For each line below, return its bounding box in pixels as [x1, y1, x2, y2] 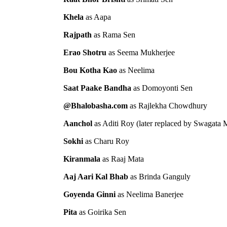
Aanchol [63, 119, 92, 128]
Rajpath [63, 30, 92, 39]
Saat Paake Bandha [63, 83, 131, 92]
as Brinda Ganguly [128, 172, 191, 181]
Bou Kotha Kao [63, 65, 117, 74]
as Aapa [84, 12, 111, 21]
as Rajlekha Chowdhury [128, 101, 207, 110]
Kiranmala [63, 154, 100, 163]
